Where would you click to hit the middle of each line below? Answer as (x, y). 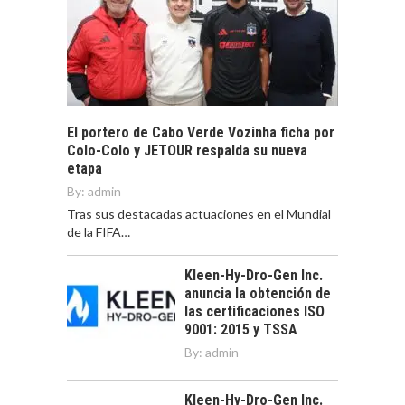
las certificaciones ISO (254, 312)
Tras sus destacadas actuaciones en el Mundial (199, 214)
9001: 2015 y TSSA (241, 330)
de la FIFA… (99, 232)
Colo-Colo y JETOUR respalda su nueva (187, 151)
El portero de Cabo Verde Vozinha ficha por (201, 133)
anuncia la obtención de (258, 294)
